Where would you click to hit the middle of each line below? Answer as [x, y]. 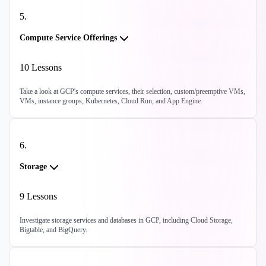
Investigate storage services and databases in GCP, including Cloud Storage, [126, 221]
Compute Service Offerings [68, 38]
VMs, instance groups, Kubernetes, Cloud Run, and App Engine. [111, 101]
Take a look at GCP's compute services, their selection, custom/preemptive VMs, [132, 92]
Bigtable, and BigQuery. [53, 230]
